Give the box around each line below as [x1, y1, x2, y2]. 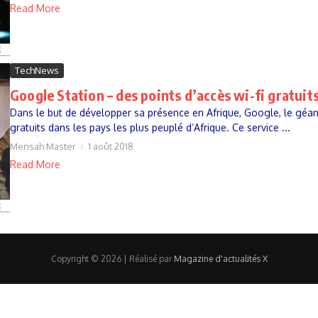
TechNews [15, 64, 59, 76]
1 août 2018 [88, 140, 133, 152]
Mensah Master [10, 140, 76, 152]
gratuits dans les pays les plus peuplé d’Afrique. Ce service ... [10, 121, 290, 133]
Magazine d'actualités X [173, 253, 268, 264]
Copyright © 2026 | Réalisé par [50, 253, 174, 264]
